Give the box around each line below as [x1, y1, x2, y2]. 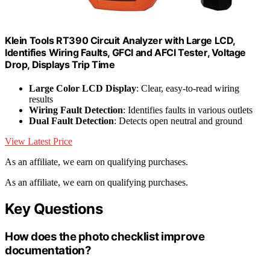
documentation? [5, 243, 92, 257]
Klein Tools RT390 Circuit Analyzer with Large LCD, [5, 34, 236, 46]
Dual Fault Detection [29, 115, 114, 126]
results [29, 93, 53, 104]
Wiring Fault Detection [29, 104, 123, 115]
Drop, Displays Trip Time [5, 58, 115, 71]
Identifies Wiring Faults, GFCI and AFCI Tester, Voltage [5, 46, 246, 58]
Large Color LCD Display [29, 83, 136, 93]
